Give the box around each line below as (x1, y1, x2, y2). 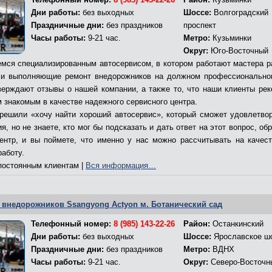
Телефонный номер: (31, 219, 114, 229)
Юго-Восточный (208, 46, 269, 56)
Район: (183, 219, 211, 229)
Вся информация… (86, 161, 157, 171)
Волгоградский (211, 8, 269, 18)
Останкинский (210, 219, 264, 229)
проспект (183, 21, 217, 30)
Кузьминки (210, 33, 252, 43)
